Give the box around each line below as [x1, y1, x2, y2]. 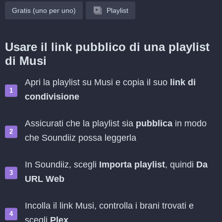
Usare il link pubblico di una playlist [5, 40, 210, 54]
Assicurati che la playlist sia [25, 118, 136, 128]
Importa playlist [99, 160, 165, 169]
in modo [172, 118, 207, 128]
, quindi [165, 160, 196, 169]
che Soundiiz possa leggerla [25, 133, 136, 143]
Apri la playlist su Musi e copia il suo [25, 77, 170, 87]
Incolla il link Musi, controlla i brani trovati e [25, 201, 194, 211]
